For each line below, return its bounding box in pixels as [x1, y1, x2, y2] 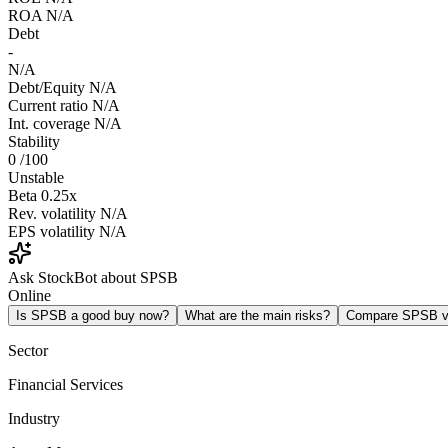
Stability [8, 133, 60, 151]
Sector [8, 342, 48, 360]
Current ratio [8, 97, 88, 115]
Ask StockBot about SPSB [8, 269, 178, 287]
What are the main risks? [185, 308, 330, 324]
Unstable [8, 169, 64, 187]
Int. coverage [8, 115, 90, 133]
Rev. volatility [8, 205, 96, 223]
